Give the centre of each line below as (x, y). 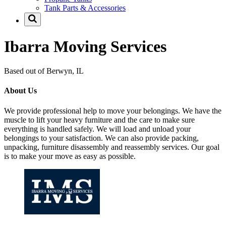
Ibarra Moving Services (85, 46)
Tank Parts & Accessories (85, 8)
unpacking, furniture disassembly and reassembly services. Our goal (112, 147)
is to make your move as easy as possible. (70, 156)
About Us (20, 91)
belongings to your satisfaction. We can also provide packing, (101, 138)
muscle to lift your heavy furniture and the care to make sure (99, 120)
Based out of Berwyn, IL (44, 71)
